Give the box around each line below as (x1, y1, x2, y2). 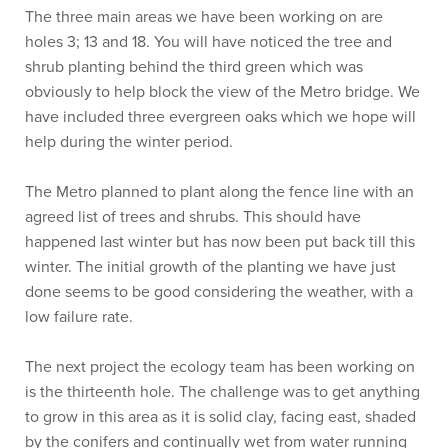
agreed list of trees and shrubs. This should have (25, 205, 361, 227)
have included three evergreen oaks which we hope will (25, 105, 416, 127)
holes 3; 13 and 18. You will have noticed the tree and (25, 30, 392, 52)
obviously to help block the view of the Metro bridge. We (25, 80, 420, 102)
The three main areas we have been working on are (25, 5, 383, 27)
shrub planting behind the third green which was (25, 55, 363, 77)
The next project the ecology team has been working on (25, 355, 415, 377)
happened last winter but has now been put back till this (25, 230, 415, 252)
